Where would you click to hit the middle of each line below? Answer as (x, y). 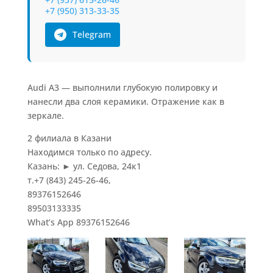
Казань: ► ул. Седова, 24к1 (84, 166)
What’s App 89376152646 (78, 222)
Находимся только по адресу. (89, 152)
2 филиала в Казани (69, 138)
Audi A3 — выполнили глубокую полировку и (122, 88)
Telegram (91, 35)
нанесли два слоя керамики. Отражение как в (126, 102)
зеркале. (45, 116)
